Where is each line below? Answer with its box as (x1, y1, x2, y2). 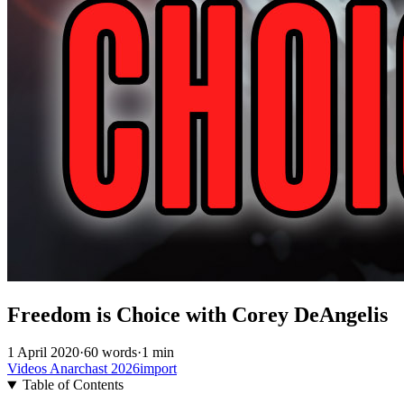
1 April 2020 (7, 344, 79, 361)
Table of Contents (22, 377, 124, 393)
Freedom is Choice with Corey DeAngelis (7, 302, 388, 326)
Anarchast (50, 361, 111, 377)
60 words (84, 344, 137, 361)
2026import (111, 361, 177, 377)
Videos (7, 361, 50, 377)
